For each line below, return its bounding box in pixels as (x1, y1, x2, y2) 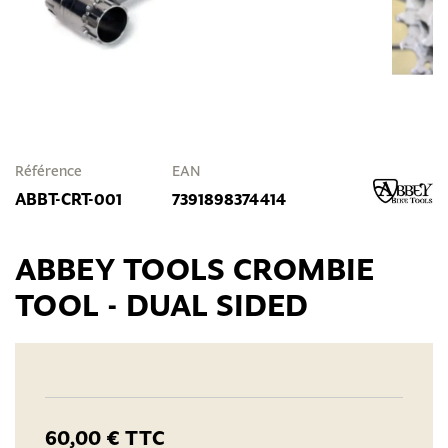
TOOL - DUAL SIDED (15, 284, 308, 327)
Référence (15, 162, 82, 181)
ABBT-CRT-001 (15, 188, 122, 211)
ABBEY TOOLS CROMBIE (15, 248, 374, 291)
